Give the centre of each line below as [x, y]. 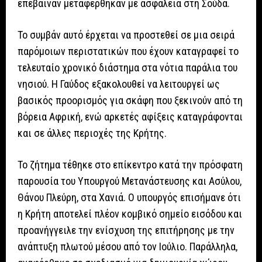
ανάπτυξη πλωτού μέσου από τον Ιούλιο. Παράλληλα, [127, 246]
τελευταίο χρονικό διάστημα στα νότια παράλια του [127, 67]
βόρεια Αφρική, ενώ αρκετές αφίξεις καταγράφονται [130, 116]
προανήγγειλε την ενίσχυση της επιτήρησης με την [126, 230]
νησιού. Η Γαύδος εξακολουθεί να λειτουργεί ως [119, 84]
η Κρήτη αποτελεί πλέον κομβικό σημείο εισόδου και [130, 213]
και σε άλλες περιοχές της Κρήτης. [92, 133]
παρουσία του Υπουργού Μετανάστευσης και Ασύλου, [130, 181]
